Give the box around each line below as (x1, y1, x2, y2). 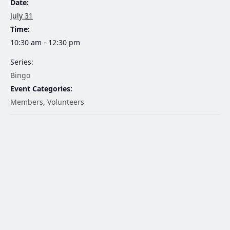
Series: (10, 57, 33, 67)
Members (10, 97, 43, 107)
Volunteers (47, 97, 84, 107)
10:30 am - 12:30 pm (10, 37, 80, 48)
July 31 (10, 11, 33, 21)
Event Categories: (10, 84, 72, 94)
